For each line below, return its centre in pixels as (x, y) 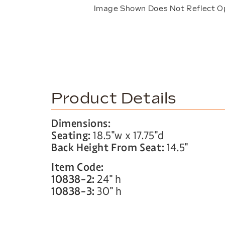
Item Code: (78, 167)
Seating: (71, 136)
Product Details (114, 99)
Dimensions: (81, 124)
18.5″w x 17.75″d (128, 136)
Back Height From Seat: (108, 148)
